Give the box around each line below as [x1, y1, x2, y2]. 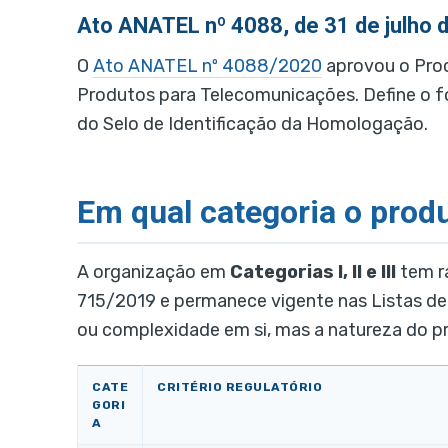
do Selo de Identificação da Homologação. [77, 113, 428, 136]
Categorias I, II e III [230, 261, 396, 284]
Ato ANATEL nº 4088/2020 [93, 55, 322, 78]
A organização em [77, 261, 230, 284]
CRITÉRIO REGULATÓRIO [157, 380, 322, 395]
